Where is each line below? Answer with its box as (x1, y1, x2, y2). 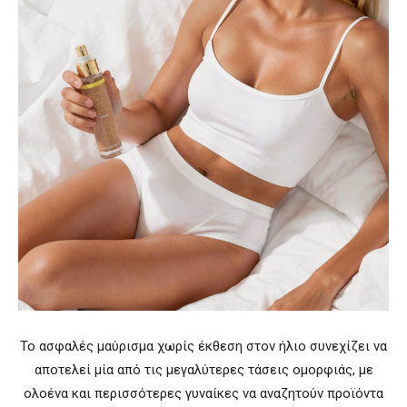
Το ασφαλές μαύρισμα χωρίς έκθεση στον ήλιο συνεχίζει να (20, 338, 387, 354)
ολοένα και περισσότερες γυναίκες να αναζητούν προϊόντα (24, 385, 383, 402)
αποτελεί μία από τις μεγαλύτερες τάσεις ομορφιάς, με (34, 362, 373, 378)
